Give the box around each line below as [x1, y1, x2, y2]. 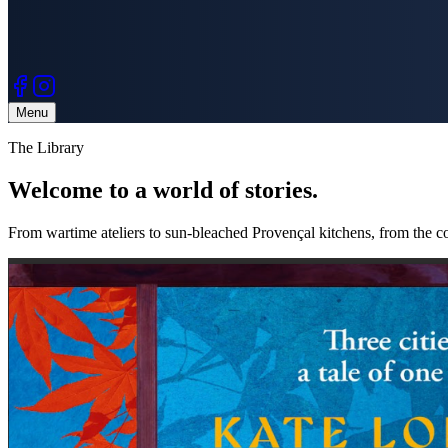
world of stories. [153, 176, 318, 203]
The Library [8, 139, 84, 156]
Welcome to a [8, 176, 153, 203]
